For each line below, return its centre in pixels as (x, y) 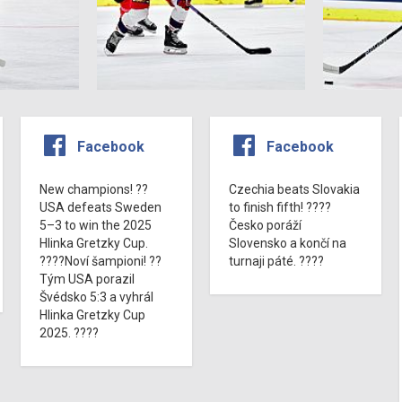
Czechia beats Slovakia (294, 189)
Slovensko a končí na (287, 243)
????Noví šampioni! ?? (101, 261)
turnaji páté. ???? (276, 261)
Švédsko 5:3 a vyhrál (97, 297)
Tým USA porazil (87, 279)
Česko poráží (265, 225)
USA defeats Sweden (101, 207)
